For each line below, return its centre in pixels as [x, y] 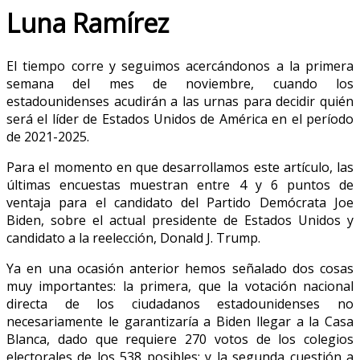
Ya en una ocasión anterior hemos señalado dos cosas [180, 269]
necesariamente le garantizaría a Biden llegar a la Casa [180, 322]
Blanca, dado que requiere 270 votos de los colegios [180, 340]
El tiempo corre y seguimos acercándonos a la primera [180, 66]
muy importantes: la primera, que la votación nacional [180, 286]
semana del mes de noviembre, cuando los [180, 84]
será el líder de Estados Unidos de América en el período [180, 119]
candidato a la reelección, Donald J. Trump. [133, 238]
